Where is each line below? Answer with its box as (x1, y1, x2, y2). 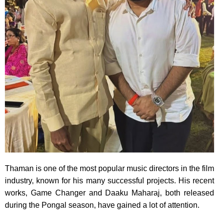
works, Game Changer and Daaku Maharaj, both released (5, 188, 214, 197)
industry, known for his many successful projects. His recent (5, 176, 214, 185)
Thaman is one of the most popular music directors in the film (5, 164, 214, 173)
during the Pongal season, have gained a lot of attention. (5, 200, 199, 209)
